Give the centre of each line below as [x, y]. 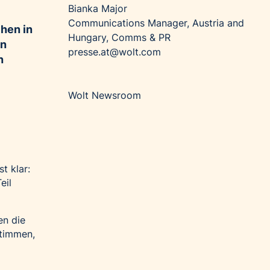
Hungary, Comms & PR [120, 38]
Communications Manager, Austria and [156, 23]
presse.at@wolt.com [115, 52]
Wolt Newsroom [105, 96]
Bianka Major [98, 9]
